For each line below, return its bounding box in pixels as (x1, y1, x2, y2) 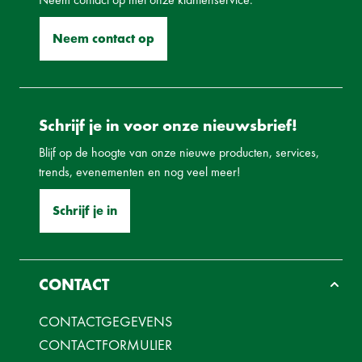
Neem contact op (53, 30, 154, 48)
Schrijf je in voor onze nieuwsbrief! (39, 115, 297, 137)
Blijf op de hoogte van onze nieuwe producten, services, (39, 144, 319, 162)
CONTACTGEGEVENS (39, 312, 172, 331)
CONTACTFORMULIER (39, 335, 172, 355)
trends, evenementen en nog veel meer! (39, 163, 240, 181)
